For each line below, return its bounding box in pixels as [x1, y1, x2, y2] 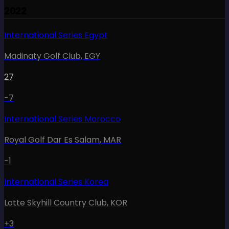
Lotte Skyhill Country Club [4, 196, 107, 209]
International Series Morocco [4, 112, 121, 125]
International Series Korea [4, 175, 108, 188]
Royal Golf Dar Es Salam [4, 133, 100, 146]
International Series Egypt [4, 29, 108, 41]
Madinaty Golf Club [4, 50, 81, 62]
